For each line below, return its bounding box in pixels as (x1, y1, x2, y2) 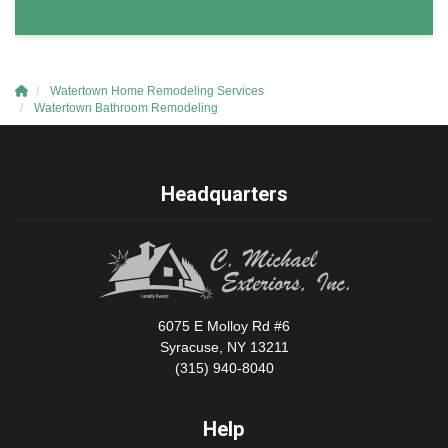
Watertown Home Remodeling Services (50, 83, 264, 98)
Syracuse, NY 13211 (159, 338, 289, 355)
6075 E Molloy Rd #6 (158, 317, 290, 334)
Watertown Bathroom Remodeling (34, 100, 218, 115)
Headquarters (160, 179, 288, 209)
